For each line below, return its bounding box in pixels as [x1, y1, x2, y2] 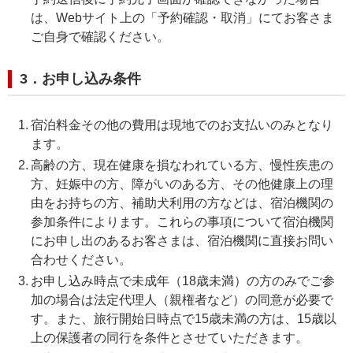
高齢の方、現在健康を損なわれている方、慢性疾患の [30, 158, 333, 172]
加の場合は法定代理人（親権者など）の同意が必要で [30, 293, 333, 307]
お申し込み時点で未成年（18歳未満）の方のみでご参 [30, 274, 335, 288]
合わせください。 [30, 252, 132, 266]
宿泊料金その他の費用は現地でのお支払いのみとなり [30, 117, 333, 132]
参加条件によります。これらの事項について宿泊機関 [30, 214, 333, 229]
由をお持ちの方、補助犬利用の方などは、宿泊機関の [30, 195, 333, 210]
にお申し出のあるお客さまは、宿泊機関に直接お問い [30, 233, 333, 247]
